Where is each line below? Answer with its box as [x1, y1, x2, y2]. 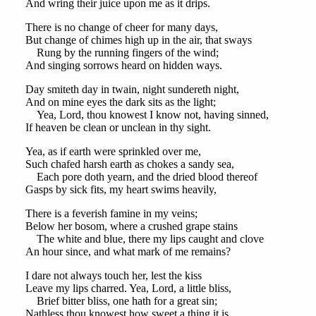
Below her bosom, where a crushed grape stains [25, 220, 238, 233]
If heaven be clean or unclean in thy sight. [25, 121, 211, 134]
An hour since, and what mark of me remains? [25, 245, 231, 258]
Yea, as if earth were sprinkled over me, [25, 145, 201, 158]
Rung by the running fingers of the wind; [25, 47, 219, 59]
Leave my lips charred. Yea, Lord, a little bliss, [25, 282, 231, 295]
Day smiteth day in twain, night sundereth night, [25, 83, 239, 96]
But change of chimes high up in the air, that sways [25, 34, 252, 47]
